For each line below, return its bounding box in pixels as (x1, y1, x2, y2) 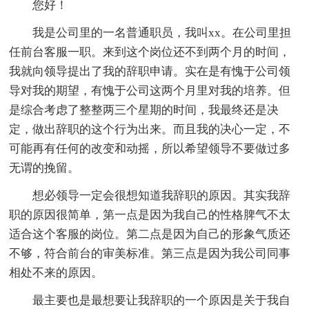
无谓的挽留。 (9, 161, 80, 175)
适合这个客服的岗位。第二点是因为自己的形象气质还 (9, 227, 291, 241)
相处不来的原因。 (9, 266, 103, 279)
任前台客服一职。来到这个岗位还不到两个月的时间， (9, 45, 291, 59)
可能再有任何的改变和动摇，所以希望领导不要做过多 (9, 141, 291, 155)
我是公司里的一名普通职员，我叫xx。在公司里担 (9, 26, 292, 39)
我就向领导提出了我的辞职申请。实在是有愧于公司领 (9, 64, 291, 78)
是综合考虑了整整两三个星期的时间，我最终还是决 (9, 103, 279, 117)
